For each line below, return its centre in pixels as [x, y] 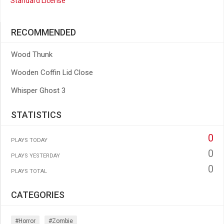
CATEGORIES [38, 195]
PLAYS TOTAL [29, 171]
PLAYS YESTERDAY [35, 156]
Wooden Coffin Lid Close [52, 72]
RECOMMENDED [43, 32]
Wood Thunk [32, 54]
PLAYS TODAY [29, 140]
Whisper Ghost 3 [38, 90]
